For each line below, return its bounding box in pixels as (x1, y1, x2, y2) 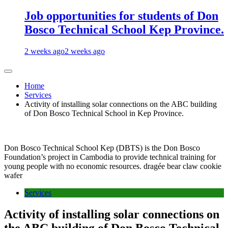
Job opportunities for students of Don (24, 9, 218, 22)
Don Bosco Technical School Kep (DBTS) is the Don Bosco (4, 143, 200, 152)
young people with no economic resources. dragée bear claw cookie (4, 161, 221, 170)
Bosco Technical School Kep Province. (24, 22, 224, 36)
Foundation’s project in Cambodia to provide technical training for (4, 152, 216, 161)
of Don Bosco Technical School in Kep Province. (24, 108, 184, 118)
